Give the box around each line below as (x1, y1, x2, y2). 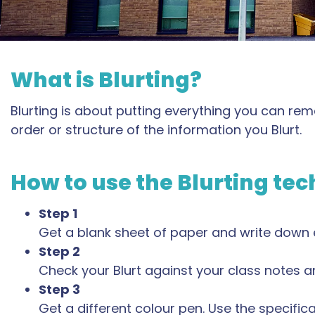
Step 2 (39, 243, 80, 261)
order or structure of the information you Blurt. (11, 120, 302, 139)
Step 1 (39, 205, 77, 223)
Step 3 (39, 281, 80, 299)
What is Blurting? (11, 65, 202, 95)
